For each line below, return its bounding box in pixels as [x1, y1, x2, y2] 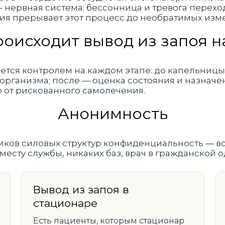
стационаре [33, 197, 97, 209]
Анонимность [57, 104, 168, 123]
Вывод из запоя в [33, 183, 129, 196]
